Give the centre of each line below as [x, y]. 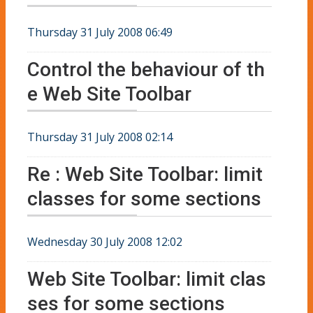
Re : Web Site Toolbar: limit [145, 174]
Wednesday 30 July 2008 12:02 [105, 241]
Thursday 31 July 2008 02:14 [100, 137]
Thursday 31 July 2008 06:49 [100, 32]
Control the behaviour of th [146, 69]
